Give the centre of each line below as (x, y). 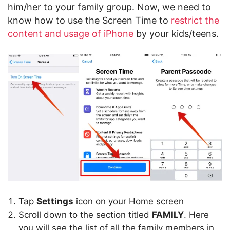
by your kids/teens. (176, 34)
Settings (55, 201)
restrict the (195, 20)
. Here (196, 215)
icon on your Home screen (129, 201)
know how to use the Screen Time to (89, 20)
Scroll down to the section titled (85, 215)
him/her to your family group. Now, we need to (109, 7)
